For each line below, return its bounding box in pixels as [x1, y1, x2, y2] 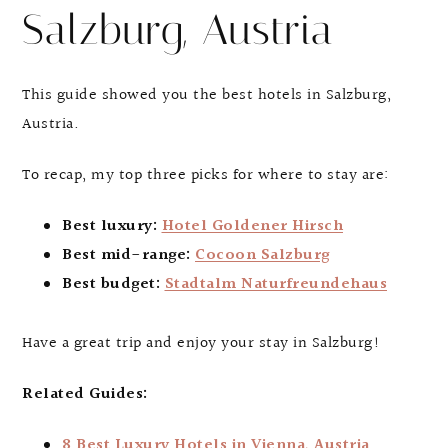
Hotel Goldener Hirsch [161, 213, 343, 239]
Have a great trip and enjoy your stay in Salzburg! [22, 330, 380, 356]
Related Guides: [22, 381, 148, 407]
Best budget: [62, 271, 160, 297]
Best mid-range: [62, 242, 191, 268]
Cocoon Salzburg [195, 242, 330, 268]
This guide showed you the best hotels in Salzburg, [22, 82, 391, 108]
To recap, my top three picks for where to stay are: [22, 162, 389, 188]
